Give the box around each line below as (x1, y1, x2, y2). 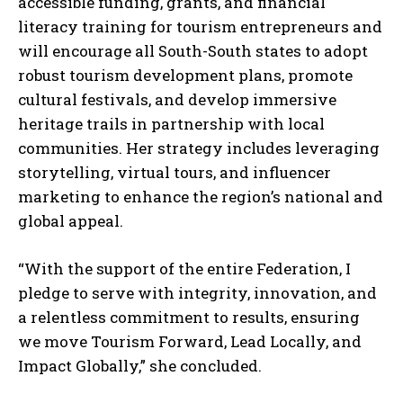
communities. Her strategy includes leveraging (18, 137, 380, 158)
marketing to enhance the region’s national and (18, 185, 383, 207)
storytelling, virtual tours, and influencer (18, 161, 331, 183)
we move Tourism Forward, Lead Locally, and (18, 330, 362, 352)
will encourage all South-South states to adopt (18, 40, 368, 61)
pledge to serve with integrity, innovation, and (18, 282, 377, 303)
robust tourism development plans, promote (18, 64, 353, 85)
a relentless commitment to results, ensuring (18, 306, 360, 327)
